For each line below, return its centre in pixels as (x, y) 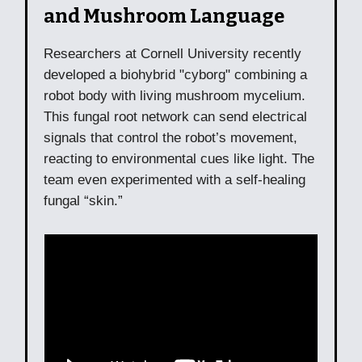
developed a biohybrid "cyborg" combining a (175, 74)
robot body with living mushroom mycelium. (175, 95)
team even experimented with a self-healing (175, 179)
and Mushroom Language (164, 16)
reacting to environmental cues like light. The (179, 158)
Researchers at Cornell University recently (173, 53)
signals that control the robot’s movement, (170, 137)
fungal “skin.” (85, 200)
